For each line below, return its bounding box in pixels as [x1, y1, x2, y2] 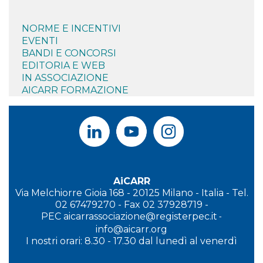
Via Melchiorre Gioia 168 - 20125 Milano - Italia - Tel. [15, 187, 248, 198]
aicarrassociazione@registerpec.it [63, 210, 217, 222]
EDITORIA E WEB [22, 59, 105, 71]
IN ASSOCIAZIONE [22, 72, 109, 83]
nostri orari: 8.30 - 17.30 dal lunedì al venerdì [29, 235, 237, 247]
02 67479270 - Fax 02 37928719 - [55, 198, 208, 210]
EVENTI [22, 35, 58, 46]
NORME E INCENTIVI [22, 22, 121, 34]
